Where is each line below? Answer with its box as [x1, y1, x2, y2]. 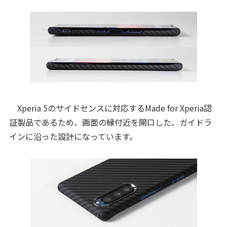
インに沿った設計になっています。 [9, 130, 137, 142]
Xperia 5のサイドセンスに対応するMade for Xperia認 [9, 101, 212, 114]
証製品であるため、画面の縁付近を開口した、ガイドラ [9, 116, 212, 128]
